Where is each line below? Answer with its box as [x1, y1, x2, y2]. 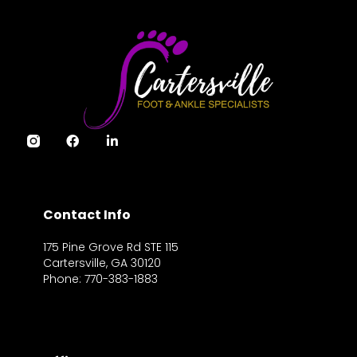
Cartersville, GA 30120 [42, 255, 161, 272]
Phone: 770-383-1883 [42, 271, 158, 288]
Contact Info [42, 206, 131, 225]
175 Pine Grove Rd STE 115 [42, 239, 178, 256]
